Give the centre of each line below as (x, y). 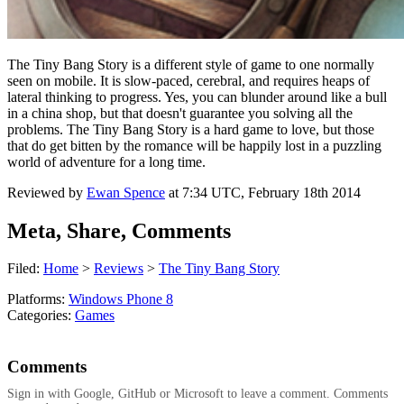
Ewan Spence (126, 192)
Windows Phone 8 (121, 299)
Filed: (25, 269)
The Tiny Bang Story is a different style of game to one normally (191, 64)
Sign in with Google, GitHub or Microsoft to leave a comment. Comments (197, 394)
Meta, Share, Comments (119, 230)
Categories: (41, 316)
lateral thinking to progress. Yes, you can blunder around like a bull (197, 96)
